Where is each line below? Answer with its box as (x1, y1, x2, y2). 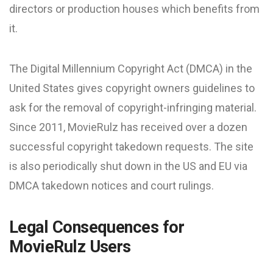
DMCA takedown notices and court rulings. (9, 179, 214, 192)
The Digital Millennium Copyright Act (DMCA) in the (9, 62, 252, 75)
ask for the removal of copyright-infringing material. (9, 101, 257, 114)
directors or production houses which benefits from (9, 2, 260, 15)
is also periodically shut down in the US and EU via (9, 160, 247, 172)
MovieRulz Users (9, 237, 131, 257)
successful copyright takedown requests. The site (9, 140, 253, 153)
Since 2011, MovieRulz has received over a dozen (9, 121, 247, 133)
